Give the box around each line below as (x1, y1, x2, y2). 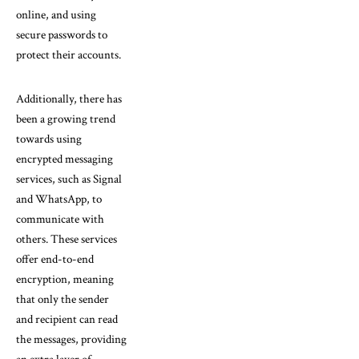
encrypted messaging (16, 151, 113, 167)
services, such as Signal (16, 171, 122, 187)
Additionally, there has (16, 91, 122, 107)
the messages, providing (16, 331, 127, 347)
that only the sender (16, 291, 109, 307)
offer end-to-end (16, 251, 94, 267)
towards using (16, 131, 82, 147)
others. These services (16, 231, 117, 247)
